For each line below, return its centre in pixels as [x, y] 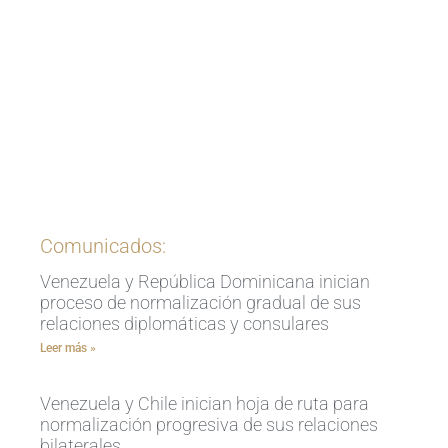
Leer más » [68, 347]
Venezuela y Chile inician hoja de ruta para [204, 403]
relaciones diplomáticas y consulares [184, 323]
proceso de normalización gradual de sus [200, 302]
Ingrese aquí [224, 168]
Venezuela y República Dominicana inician [205, 281]
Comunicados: [103, 245]
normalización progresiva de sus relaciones [209, 424]
